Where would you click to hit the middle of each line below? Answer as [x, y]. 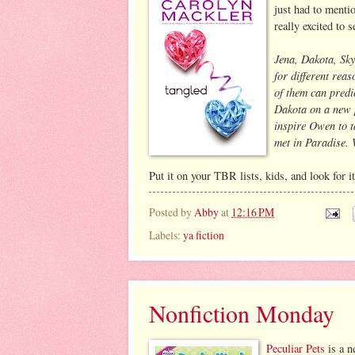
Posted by [172, 212]
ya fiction [204, 235]
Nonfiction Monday [242, 313]
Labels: [166, 235]
